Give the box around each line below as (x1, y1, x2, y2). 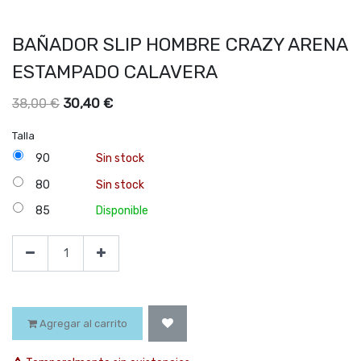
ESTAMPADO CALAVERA (12, 60, 218, 83)
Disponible (96, 204, 149, 218)
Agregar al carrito (37, 317, 128, 330)
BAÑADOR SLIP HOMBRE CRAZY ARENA (12, 32, 347, 56)
